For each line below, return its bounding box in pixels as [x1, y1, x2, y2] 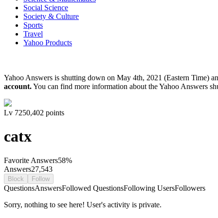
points [44, 108, 64, 117]
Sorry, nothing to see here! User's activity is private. [4, 200, 162, 209]
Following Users [124, 183, 175, 192]
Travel [23, 29, 43, 38]
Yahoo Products [23, 38, 72, 47]
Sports [23, 20, 43, 29]
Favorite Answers [4, 156, 58, 164]
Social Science [23, 3, 68, 12]
